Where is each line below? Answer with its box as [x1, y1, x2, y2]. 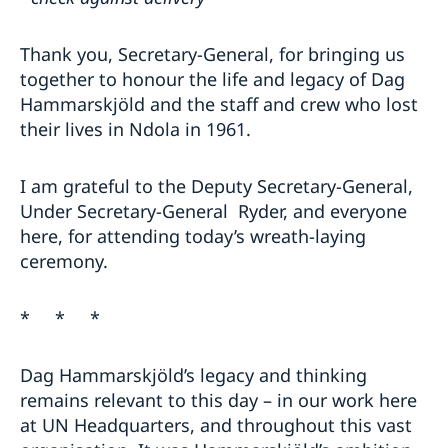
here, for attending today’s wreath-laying [20, 223, 366, 248]
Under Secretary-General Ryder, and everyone [20, 198, 407, 223]
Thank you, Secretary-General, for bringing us [20, 41, 405, 66]
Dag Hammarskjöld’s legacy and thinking [20, 362, 367, 387]
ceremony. [20, 248, 108, 273]
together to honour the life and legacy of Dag [20, 66, 405, 91]
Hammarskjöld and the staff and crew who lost [20, 91, 418, 116]
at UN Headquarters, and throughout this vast [20, 412, 412, 437]
